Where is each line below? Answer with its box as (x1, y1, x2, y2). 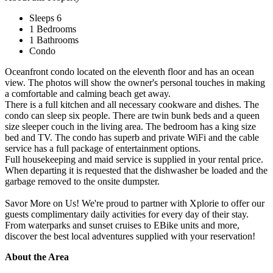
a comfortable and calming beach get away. (5, 88, 171, 99)
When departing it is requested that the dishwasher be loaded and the (5, 165, 268, 175)
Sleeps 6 (29, 12, 62, 23)
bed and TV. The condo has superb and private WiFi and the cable (5, 132, 259, 143)
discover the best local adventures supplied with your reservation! (5, 230, 255, 241)
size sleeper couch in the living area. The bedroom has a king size (5, 121, 256, 132)
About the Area (5, 251, 69, 262)
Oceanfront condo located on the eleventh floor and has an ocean (5, 66, 254, 77)
